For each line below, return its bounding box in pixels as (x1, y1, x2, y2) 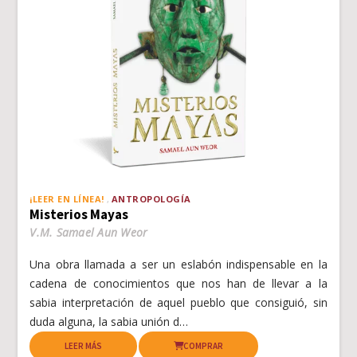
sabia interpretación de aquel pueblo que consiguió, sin (29, 295, 328, 311)
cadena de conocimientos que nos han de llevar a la (29, 276, 328, 292)
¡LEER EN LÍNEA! (29, 193, 104, 206)
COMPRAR (183, 340, 224, 352)
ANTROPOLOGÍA (111, 193, 191, 206)
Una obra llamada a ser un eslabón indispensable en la (29, 257, 328, 273)
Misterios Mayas (29, 206, 129, 224)
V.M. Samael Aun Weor (29, 225, 148, 241)
